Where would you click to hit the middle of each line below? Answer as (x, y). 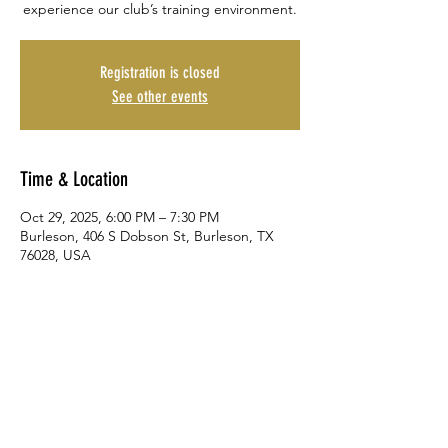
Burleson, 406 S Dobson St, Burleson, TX (147, 236)
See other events (160, 96)
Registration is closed (160, 72)
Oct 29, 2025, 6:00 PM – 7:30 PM (119, 217)
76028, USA (55, 255)
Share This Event (74, 366)
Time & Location (74, 179)
